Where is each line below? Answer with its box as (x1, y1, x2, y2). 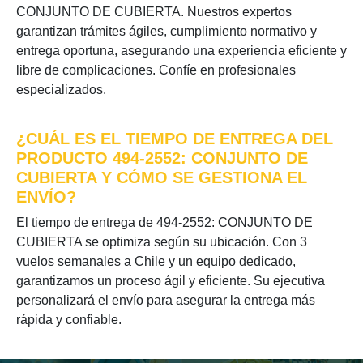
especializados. (16, 83, 106, 96)
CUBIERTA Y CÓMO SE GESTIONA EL (16, 169, 307, 186)
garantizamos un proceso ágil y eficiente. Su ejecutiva (16, 274, 325, 288)
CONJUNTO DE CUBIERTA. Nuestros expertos (16, 5, 292, 19)
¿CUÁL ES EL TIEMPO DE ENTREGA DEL (16, 130, 333, 147)
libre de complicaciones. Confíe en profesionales (16, 63, 296, 77)
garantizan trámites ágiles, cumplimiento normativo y (16, 24, 317, 38)
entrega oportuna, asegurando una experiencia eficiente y (16, 44, 347, 58)
